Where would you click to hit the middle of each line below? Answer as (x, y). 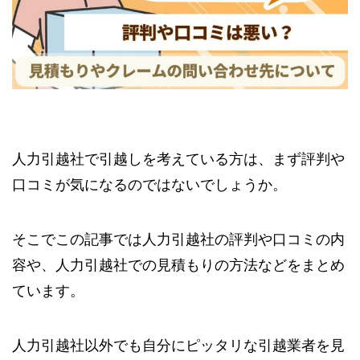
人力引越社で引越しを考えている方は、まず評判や (178, 160)
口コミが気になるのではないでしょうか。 (149, 185)
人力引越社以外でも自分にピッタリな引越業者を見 (178, 345)
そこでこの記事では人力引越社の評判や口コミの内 (178, 240)
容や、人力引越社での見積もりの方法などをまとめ (178, 266)
